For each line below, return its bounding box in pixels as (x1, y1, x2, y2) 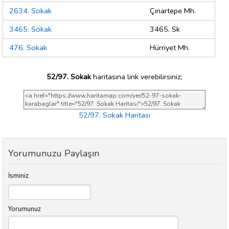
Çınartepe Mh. (150, 6, 196, 16)
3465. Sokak (9, 24, 52, 35)
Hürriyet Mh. (150, 42, 190, 53)
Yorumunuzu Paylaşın (8, 147, 99, 160)
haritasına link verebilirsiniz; (91, 71, 182, 82)
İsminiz (8, 171, 29, 181)
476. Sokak (9, 42, 47, 53)
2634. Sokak (9, 6, 52, 16)
